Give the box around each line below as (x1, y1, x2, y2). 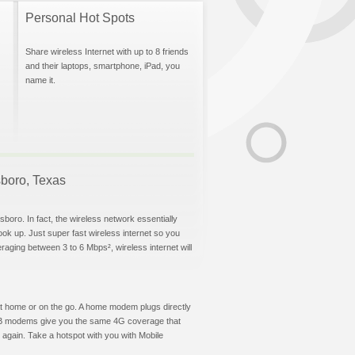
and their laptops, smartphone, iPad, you (25, 61, 180, 71)
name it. (25, 75, 55, 85)
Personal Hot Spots (25, 11, 135, 25)
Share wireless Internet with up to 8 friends (25, 47, 189, 56)
